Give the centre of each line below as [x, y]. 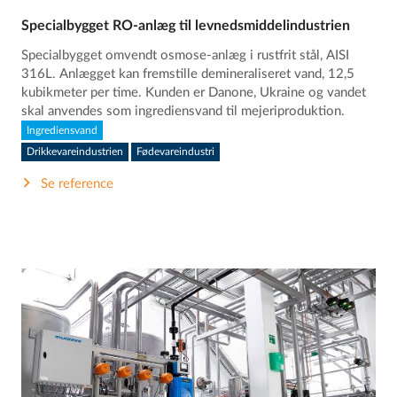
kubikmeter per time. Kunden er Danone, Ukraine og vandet [194, 93]
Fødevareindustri [176, 152]
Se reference [78, 183]
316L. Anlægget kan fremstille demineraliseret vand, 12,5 [188, 74]
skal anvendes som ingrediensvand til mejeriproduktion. [183, 112]
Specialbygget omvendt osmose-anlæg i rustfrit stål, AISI [186, 56]
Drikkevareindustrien [75, 152]
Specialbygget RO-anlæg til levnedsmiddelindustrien [186, 26]
